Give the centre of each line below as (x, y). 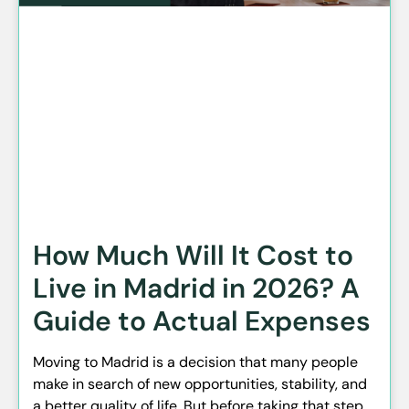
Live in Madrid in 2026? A (196, 288)
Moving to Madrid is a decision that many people (195, 362)
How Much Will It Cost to (193, 256)
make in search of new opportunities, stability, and (200, 384)
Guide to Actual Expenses (202, 321)
